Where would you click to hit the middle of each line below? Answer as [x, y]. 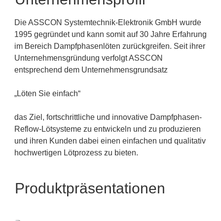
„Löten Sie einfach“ [47, 93]
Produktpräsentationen [90, 188]
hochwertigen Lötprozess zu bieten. [76, 153]
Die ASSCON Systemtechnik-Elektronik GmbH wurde [108, 22]
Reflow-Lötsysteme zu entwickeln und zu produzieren [108, 129]
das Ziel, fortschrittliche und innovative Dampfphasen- [108, 117]
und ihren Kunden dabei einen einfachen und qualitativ [110, 141]
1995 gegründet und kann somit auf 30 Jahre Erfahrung [110, 34]
